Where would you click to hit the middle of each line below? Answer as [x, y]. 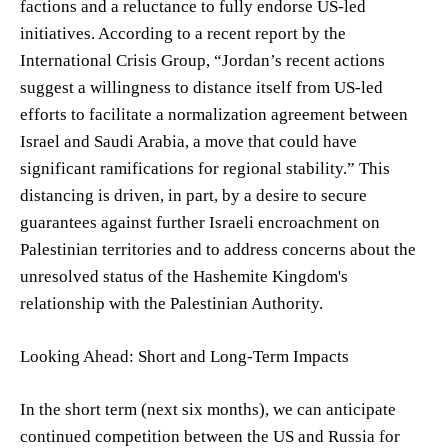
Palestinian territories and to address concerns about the [218, 249]
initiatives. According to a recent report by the [183, 33]
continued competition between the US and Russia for [210, 436]
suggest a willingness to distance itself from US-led [201, 87]
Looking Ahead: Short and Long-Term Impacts [184, 356]
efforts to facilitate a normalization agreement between [214, 114]
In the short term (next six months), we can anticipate [208, 409]
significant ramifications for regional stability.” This [205, 168]
